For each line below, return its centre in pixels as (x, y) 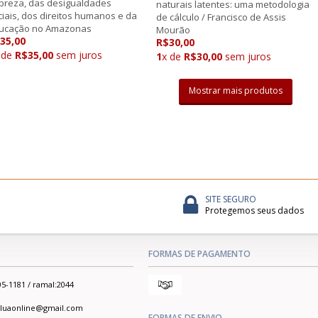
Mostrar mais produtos (235, 90)
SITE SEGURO (231, 199)
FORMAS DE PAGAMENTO (199, 253)
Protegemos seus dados (254, 210)
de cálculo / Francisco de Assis (221, 17)
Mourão (173, 29)
